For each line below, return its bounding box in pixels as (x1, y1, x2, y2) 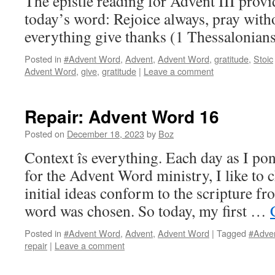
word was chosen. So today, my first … (25, 200, 270, 221)
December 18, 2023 (67, 127, 144, 140)
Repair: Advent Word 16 (25, 104, 219, 129)
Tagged (217, 227, 246, 239)
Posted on (25, 127, 64, 140)
